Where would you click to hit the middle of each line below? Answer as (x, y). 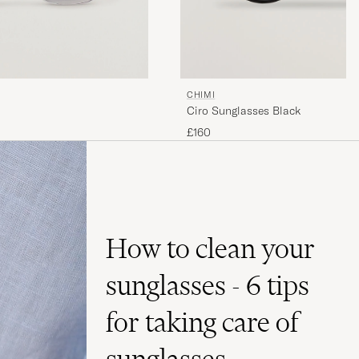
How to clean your (210, 248)
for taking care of (202, 322)
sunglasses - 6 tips (208, 285)
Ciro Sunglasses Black (244, 111)
